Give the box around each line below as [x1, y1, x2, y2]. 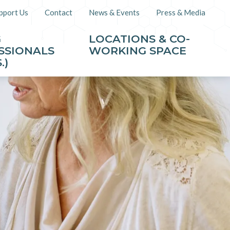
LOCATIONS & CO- [88, 32, 190, 45]
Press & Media [156, 8, 205, 17]
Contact [45, 8, 72, 17]
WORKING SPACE [88, 44, 186, 57]
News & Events [89, 8, 140, 17]
